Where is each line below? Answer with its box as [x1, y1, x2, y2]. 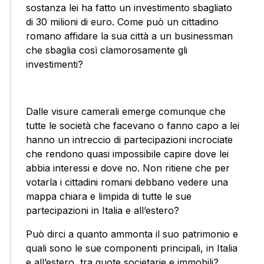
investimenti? [26, 58, 83, 71]
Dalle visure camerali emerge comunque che [26, 105, 226, 118]
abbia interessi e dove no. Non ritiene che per [26, 162, 230, 174]
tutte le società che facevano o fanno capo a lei [26, 120, 239, 132]
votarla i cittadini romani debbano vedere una [26, 176, 228, 189]
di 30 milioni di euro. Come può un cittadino [26, 16, 219, 28]
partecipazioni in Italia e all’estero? [26, 204, 179, 217]
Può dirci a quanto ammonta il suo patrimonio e [26, 228, 238, 240]
